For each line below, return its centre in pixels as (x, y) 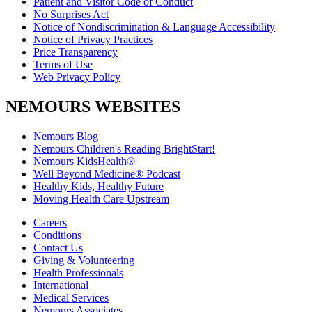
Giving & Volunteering (84, 260)
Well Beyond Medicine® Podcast (107, 173)
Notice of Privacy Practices (93, 39)
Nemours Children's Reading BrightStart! (124, 148)
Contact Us (58, 247)
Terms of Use (63, 64)
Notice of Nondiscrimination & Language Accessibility (154, 26)
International (61, 285)
